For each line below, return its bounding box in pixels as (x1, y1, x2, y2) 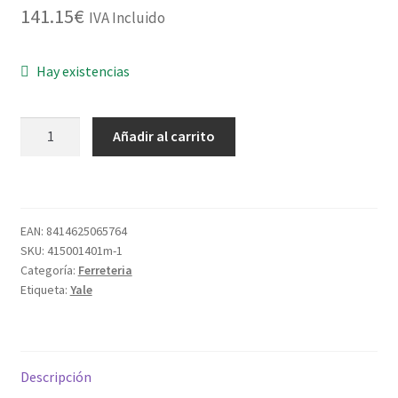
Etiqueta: (20, 282, 70, 298)
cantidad (19, 251, 72, 269)
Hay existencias (36, 61, 131, 80)
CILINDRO (19, 117, 81, 136)
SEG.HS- (19, 139, 68, 158)
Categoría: (20, 262, 78, 279)
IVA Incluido (88, 7, 165, 28)
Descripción (20, 368, 92, 386)
